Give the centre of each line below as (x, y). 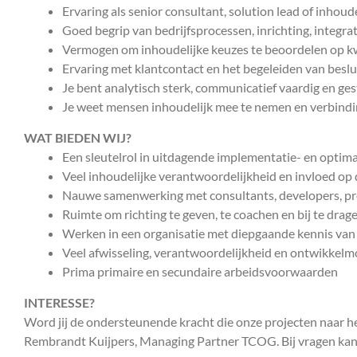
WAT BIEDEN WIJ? (78, 137)
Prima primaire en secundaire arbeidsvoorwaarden (200, 271)
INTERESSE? (59, 302)
